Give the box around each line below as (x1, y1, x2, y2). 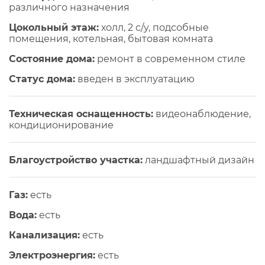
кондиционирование (9, 119, 114, 131)
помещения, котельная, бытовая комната (9, 33, 213, 45)
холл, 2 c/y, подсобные (99, 22, 209, 34)
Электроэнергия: (9, 250, 95, 261)
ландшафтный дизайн (143, 154, 254, 166)
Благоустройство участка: (9, 154, 143, 166)
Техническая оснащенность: (9, 108, 153, 120)
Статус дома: (9, 73, 75, 85)
